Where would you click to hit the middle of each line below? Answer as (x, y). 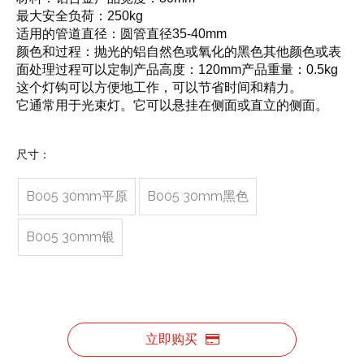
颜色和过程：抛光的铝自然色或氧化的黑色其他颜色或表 (179, 51)
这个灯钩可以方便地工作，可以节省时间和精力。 (159, 87)
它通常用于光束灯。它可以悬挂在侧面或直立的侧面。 (172, 105)
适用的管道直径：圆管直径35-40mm (121, 33)
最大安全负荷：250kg (80, 15)
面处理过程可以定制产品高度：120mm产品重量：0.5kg (177, 69)
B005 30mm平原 (77, 196)
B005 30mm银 (70, 236)
